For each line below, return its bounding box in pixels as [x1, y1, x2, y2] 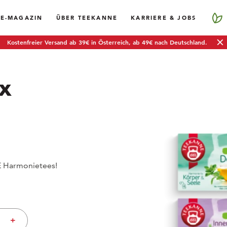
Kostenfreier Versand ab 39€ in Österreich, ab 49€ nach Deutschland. [7, 38, 207, 46]
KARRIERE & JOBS [131, 14, 197, 21]
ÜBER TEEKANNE [56, 14, 118, 21]
